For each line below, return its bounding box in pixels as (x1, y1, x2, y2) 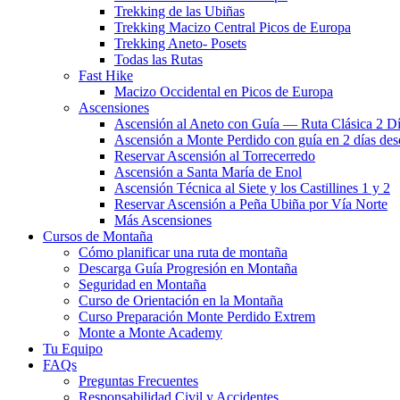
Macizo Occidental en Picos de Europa (114, 84, 333, 100)
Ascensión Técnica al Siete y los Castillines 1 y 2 (114, 180, 390, 196)
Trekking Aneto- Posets (114, 36, 246, 52)
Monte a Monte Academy (79, 325, 222, 341)
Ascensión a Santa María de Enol (114, 164, 302, 180)
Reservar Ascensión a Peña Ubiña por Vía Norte (114, 196, 387, 212)
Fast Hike (79, 68, 133, 84)
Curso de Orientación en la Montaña (79, 293, 283, 309)
